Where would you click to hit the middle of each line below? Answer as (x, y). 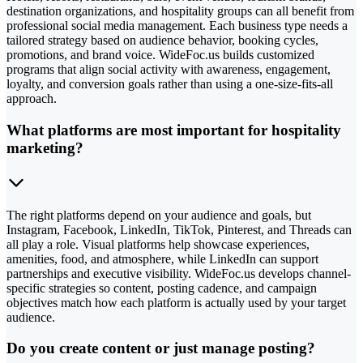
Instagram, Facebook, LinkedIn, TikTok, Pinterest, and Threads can (179, 229)
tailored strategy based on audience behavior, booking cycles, (162, 41)
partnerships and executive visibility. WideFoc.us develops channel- (179, 273)
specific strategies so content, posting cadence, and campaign (162, 288)
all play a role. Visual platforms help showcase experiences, (158, 244)
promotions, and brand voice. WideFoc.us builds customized (160, 55)
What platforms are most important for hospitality (174, 130)
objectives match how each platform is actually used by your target (176, 302)
